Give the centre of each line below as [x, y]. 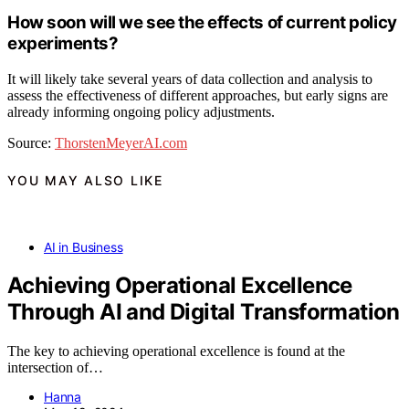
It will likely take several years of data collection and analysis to [190, 79]
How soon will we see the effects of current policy [202, 23]
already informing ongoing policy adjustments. [141, 111]
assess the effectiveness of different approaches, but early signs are [198, 95]
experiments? [63, 44]
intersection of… [55, 368]
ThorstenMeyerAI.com [121, 142]
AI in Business [84, 246]
